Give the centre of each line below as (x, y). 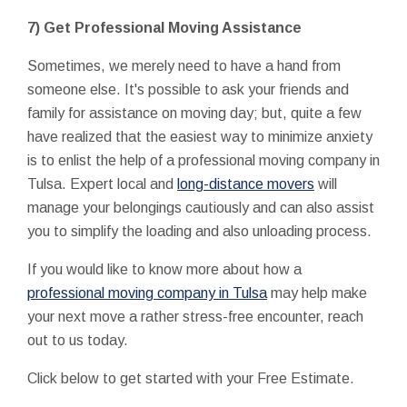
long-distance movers (246, 184)
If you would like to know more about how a (164, 269)
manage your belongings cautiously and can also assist (201, 207)
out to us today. (78, 340)
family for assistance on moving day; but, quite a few (194, 113)
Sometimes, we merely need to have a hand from (184, 65)
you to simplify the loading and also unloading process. (199, 231)
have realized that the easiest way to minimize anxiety (200, 136)
